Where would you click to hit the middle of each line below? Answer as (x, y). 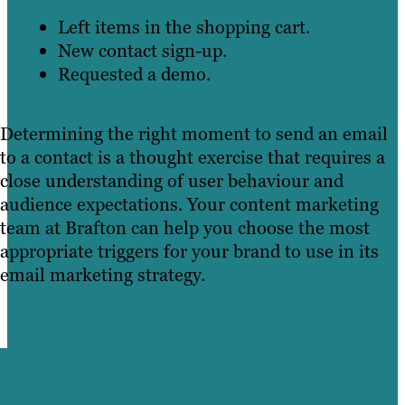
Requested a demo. (134, 74)
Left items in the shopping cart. (184, 27)
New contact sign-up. (142, 50)
